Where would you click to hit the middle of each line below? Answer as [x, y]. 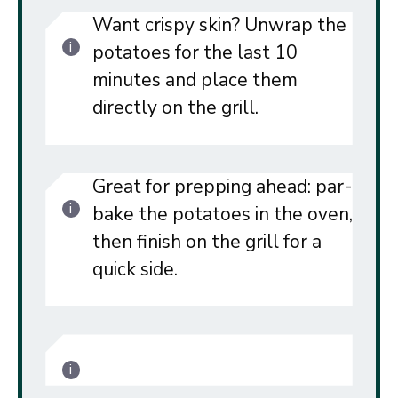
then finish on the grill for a [207, 241]
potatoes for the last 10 [195, 52]
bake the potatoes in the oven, [222, 214]
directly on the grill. [175, 107]
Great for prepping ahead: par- [222, 186]
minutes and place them [195, 80]
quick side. [135, 269]
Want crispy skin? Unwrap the [219, 24]
